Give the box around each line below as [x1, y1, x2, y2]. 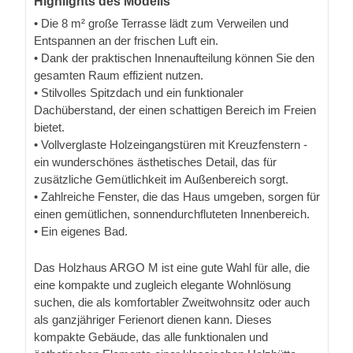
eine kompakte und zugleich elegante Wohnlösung [34, 277, 291, 292]
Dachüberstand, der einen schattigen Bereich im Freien [34, 102, 316, 117]
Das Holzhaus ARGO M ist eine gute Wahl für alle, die [34, 260, 310, 274]
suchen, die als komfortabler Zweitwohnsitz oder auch [34, 295, 310, 309]
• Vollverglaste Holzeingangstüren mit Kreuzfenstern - [34, 137, 307, 151]
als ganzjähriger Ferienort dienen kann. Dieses [34, 312, 272, 326]
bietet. [34, 120, 65, 134]
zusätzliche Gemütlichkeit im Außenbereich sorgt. [34, 172, 288, 186]
